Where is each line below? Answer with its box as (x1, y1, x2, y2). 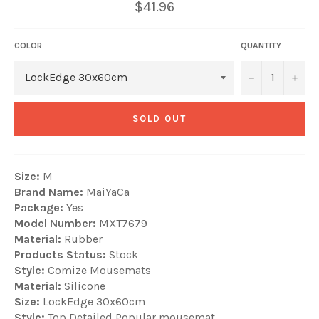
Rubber (61, 231, 103, 246)
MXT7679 (96, 216, 147, 230)
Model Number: (14, 216, 96, 230)
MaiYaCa (83, 184, 130, 199)
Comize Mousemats (45, 263, 151, 277)
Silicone (61, 278, 105, 293)
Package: (14, 200, 63, 214)
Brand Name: (14, 184, 83, 199)
